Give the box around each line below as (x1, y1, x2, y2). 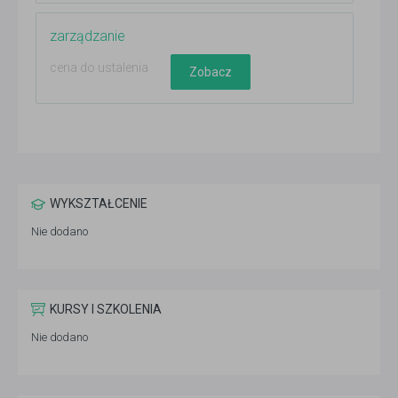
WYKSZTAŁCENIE (50, 196, 147, 211)
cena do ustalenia (50, 60, 148, 76)
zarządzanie (50, 28, 125, 45)
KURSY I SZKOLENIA (50, 302, 162, 317)
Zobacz (189, 64, 232, 79)
